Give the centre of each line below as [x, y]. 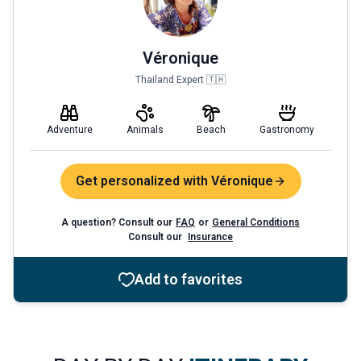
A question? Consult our [117, 222]
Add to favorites [189, 279]
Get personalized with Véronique [174, 181]
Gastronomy [287, 130]
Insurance [210, 237]
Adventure [69, 130]
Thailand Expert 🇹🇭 [180, 80]
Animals [145, 130]
